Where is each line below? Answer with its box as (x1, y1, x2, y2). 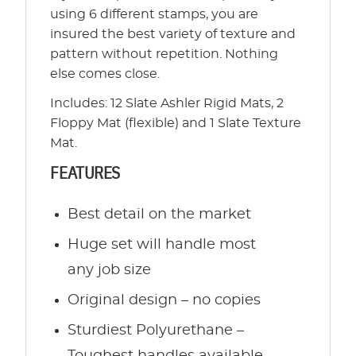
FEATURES (50, 161, 121, 184)
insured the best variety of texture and (50, 28, 296, 41)
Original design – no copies (68, 293, 261, 308)
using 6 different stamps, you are (50, 8, 259, 21)
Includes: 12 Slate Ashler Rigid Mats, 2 (50, 97, 284, 110)
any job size (68, 263, 152, 278)
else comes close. (50, 68, 161, 81)
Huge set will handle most (68, 238, 257, 253)
